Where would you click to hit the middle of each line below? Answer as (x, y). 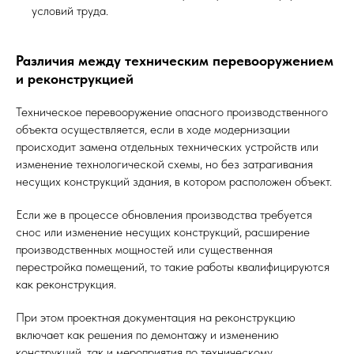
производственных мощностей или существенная (144, 250)
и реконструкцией (75, 79)
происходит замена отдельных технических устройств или (167, 147)
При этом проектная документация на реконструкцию (156, 318)
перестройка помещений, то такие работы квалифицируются (173, 267)
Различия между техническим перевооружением (175, 61)
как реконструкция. (66, 284)
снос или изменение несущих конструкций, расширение (163, 232)
